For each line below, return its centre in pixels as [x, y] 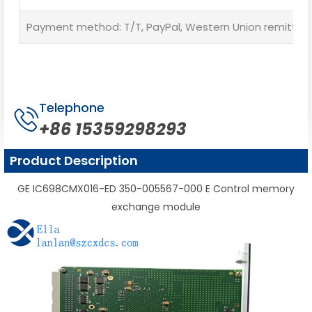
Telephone [72, 108]
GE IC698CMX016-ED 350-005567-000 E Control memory [156, 189]
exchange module [156, 207]
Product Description [74, 161]
